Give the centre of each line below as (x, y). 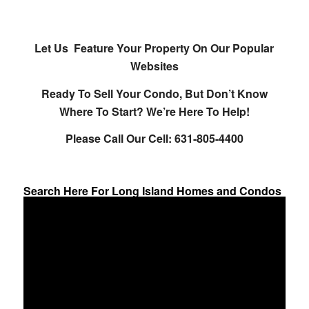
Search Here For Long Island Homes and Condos (152, 190)
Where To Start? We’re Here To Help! (154, 111)
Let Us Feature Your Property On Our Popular (154, 48)
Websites (154, 66)
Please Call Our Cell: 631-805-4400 (154, 139)
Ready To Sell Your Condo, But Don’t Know (154, 93)
